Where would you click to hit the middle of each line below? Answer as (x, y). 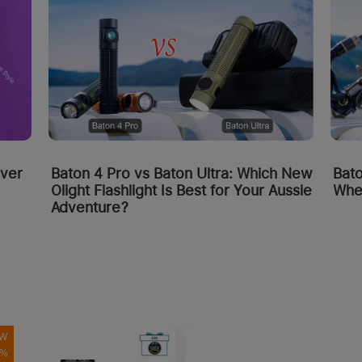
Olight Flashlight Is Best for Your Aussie (182, 191)
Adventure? (90, 208)
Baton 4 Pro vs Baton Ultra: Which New (182, 174)
